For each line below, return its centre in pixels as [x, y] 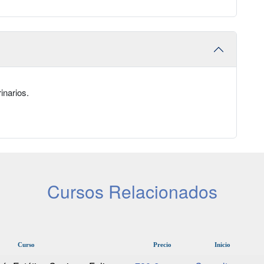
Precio [162, 245]
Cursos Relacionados [132, 192]
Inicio [223, 245]
